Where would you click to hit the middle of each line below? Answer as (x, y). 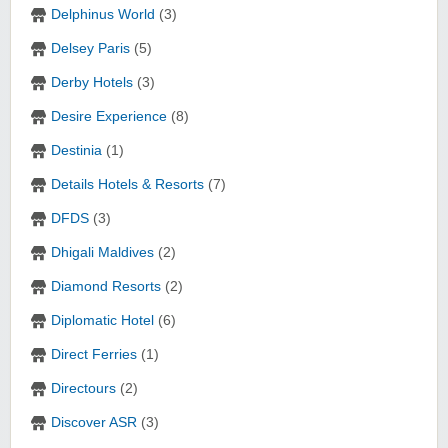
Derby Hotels (92, 83)
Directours (83, 389)
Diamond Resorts (106, 287)
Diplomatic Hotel (102, 321)
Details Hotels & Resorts (127, 185)
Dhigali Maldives (102, 253)
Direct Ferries (94, 355)
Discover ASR (94, 423)
